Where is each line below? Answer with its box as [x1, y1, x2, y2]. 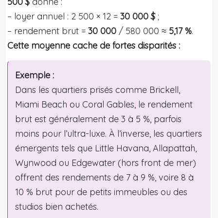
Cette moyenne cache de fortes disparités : [7, 39, 180, 51]
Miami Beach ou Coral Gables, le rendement [15, 98, 193, 110]
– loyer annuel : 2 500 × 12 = [7, 10, 120, 22]
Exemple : [15, 69, 54, 81]
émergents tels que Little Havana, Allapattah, [15, 142, 197, 154]
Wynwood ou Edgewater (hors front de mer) [15, 157, 196, 168]
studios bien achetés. [15, 200, 98, 212]
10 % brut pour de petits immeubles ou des [15, 186, 187, 198]
